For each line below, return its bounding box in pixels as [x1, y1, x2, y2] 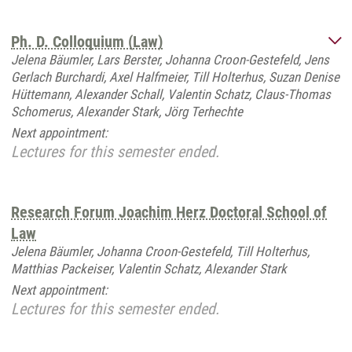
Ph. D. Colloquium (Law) [11, 32, 163, 51]
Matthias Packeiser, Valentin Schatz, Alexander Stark [11, 261, 287, 277]
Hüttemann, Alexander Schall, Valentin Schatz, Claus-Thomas [11, 86, 331, 102]
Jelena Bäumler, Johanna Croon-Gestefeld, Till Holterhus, [11, 244, 310, 259]
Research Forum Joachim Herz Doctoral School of [11, 203, 327, 222]
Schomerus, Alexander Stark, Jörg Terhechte [11, 104, 243, 119]
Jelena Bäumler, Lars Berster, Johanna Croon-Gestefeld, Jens [11, 52, 329, 68]
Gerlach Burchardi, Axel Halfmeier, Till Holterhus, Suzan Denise [11, 69, 339, 85]
